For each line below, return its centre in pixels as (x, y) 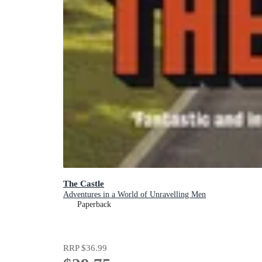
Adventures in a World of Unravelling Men (135, 194)
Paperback (94, 204)
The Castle (84, 183)
